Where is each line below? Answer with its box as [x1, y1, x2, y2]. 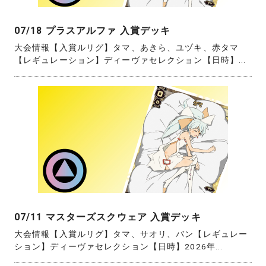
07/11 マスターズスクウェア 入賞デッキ [14, 211, 201, 223]
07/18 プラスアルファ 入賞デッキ [14, 24, 171, 36]
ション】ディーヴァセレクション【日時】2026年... [14, 241, 223, 251]
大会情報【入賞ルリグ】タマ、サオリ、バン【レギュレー [14, 229, 248, 239]
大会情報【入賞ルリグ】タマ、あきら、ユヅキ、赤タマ [14, 43, 239, 53]
